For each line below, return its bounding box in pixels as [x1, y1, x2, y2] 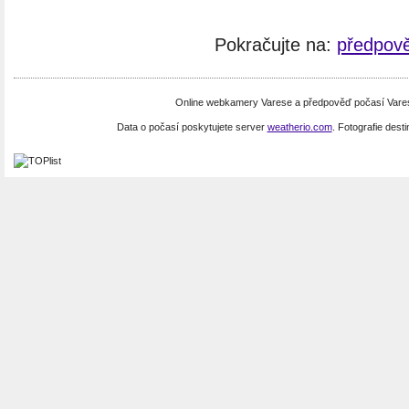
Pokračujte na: [215, 34, 337, 55]
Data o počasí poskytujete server [116, 121, 267, 132]
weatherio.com [267, 121, 332, 132]
